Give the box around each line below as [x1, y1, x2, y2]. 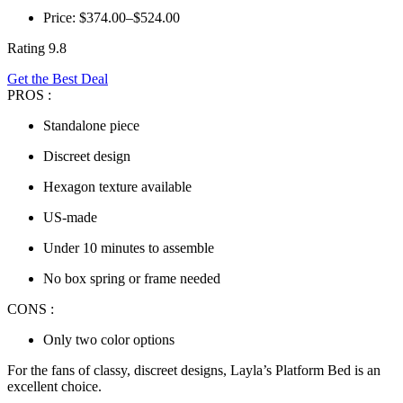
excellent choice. [7, 379, 102, 395]
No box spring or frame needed [43, 271, 220, 287]
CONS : [7, 301, 54, 318]
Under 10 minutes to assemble [43, 240, 214, 256]
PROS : [7, 87, 51, 103]
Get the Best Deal [7, 71, 108, 87]
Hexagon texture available [43, 179, 192, 195]
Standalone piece [43, 118, 139, 134]
